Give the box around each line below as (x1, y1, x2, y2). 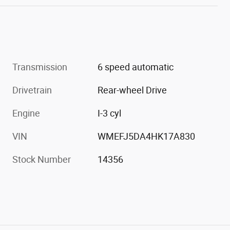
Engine (12, 107, 40, 119)
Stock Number (12, 154, 71, 165)
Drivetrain (12, 84, 52, 95)
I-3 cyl (98, 107, 122, 119)
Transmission (12, 61, 67, 72)
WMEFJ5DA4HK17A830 (98, 130, 196, 142)
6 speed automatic (98, 61, 174, 72)
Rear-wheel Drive (98, 84, 167, 95)
